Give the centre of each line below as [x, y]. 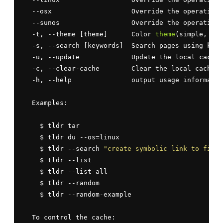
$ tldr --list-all [66, 171]
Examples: [46, 103]
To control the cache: [70, 217]
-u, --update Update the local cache [121, 57]
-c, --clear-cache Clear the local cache [119, 68]
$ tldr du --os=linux [72, 137]
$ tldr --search [64, 148]
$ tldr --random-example [78, 194]
